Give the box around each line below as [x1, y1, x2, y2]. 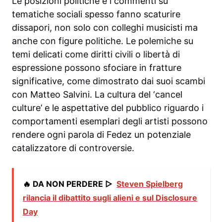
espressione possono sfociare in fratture [12, 62, 181, 73]
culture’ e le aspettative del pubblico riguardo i [12, 103, 204, 113]
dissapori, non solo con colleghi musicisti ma [12, 22, 198, 33]
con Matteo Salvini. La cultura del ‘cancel [12, 89, 182, 100]
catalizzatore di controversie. [12, 143, 134, 154]
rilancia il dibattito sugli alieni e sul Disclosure [23, 193, 197, 203]
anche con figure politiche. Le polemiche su [12, 36, 193, 47]
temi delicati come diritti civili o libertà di [12, 49, 180, 60]
